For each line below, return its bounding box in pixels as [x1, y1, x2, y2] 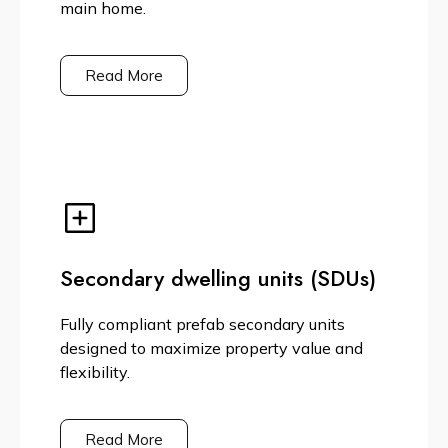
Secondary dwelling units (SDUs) [60, 263, 376, 295]
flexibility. [60, 362, 130, 383]
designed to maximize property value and [60, 338, 363, 359]
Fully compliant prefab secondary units [60, 314, 345, 335]
